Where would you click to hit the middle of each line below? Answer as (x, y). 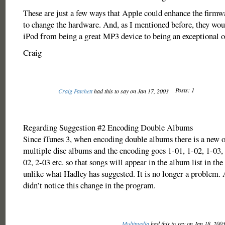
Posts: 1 (185, 90)
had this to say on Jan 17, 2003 (131, 91)
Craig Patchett (75, 91)
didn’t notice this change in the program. (89, 185)
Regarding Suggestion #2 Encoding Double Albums (108, 127)
